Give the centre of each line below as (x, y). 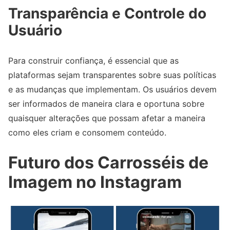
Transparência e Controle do (107, 13)
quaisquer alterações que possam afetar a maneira (107, 118)
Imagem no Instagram (95, 182)
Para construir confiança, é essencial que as (93, 60)
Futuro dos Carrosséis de (108, 163)
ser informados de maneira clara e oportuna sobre (106, 103)
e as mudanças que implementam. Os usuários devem (112, 89)
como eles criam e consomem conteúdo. (87, 132)
